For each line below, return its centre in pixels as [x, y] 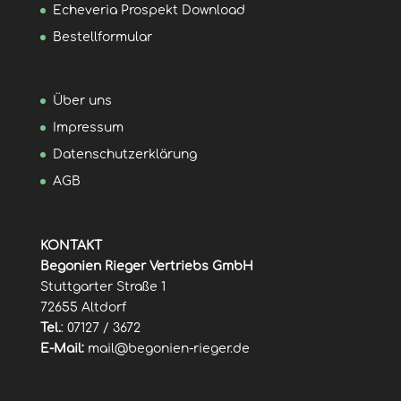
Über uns [82, 101]
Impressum [88, 128]
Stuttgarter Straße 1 [102, 286]
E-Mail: [62, 348]
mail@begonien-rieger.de [168, 348]
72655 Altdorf [83, 307]
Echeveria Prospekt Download [149, 11]
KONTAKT [71, 245]
